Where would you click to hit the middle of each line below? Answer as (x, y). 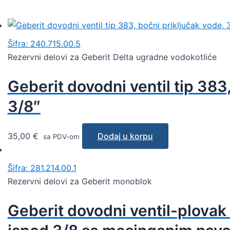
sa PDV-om (60, 136)
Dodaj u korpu (125, 136)
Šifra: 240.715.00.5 (44, 44)
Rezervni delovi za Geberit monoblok (80, 181)
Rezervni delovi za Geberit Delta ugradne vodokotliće (112, 57)
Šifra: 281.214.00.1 (42, 168)
